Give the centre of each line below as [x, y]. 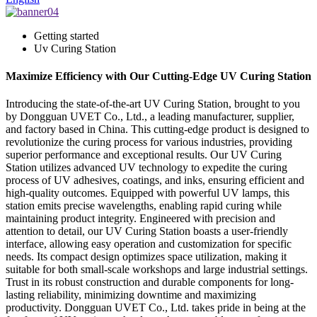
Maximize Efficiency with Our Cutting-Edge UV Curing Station [158, 76]
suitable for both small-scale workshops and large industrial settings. [157, 270]
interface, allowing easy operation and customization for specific [149, 244]
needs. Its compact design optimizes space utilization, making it [146, 257]
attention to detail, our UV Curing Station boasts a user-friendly [147, 231]
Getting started [67, 35]
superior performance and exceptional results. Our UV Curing [144, 155]
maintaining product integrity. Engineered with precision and [140, 219]
